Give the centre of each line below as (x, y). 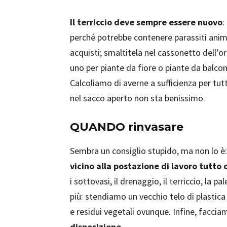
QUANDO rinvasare (127, 127)
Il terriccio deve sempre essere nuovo (146, 22)
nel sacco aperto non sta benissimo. (138, 98)
